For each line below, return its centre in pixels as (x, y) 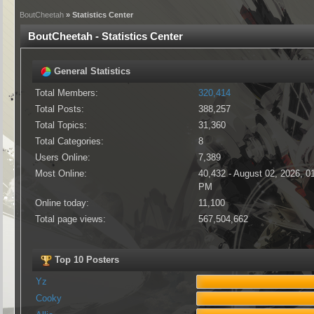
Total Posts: (60, 109)
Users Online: (63, 157)
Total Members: (67, 93)
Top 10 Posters (85, 260)
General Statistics (91, 71)
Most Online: (61, 173)
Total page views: (71, 219)
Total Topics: (61, 125)
